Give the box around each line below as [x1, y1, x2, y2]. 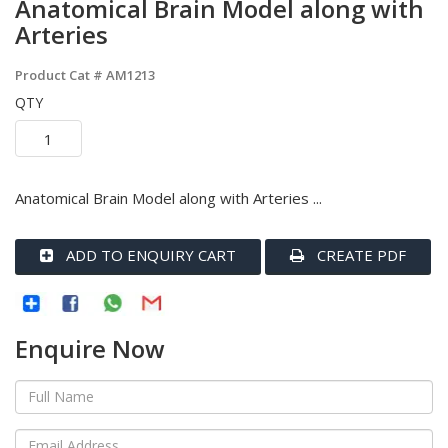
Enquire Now [15, 331, 165, 365]
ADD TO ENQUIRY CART [62, 245, 236, 266]
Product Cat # [15, 66, 106, 85]
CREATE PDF [313, 245, 406, 266]
